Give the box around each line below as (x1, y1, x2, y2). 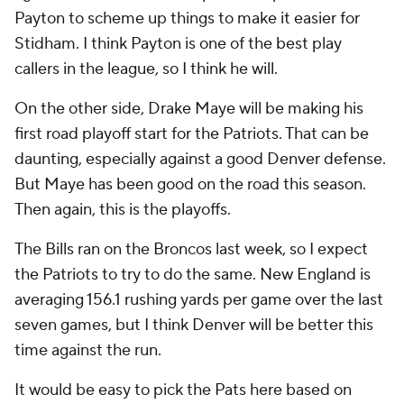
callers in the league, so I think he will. (14, 59, 278, 80)
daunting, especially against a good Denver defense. (14, 149, 386, 170)
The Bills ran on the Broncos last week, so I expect (14, 239, 368, 261)
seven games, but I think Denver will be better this (14, 315, 373, 336)
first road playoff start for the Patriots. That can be (14, 124, 369, 145)
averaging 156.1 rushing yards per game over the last (14, 289, 383, 311)
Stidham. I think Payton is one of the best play (14, 33, 342, 55)
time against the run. (14, 340, 161, 362)
